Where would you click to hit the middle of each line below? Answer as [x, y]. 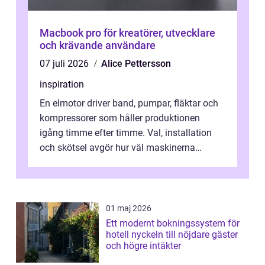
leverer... [56, 163]
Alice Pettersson [136, 64]
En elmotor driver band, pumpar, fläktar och [129, 104]
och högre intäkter [143, 246]
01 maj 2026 [129, 209]
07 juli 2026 [65, 64]
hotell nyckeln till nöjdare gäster [119, 235]
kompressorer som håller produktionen [120, 118]
